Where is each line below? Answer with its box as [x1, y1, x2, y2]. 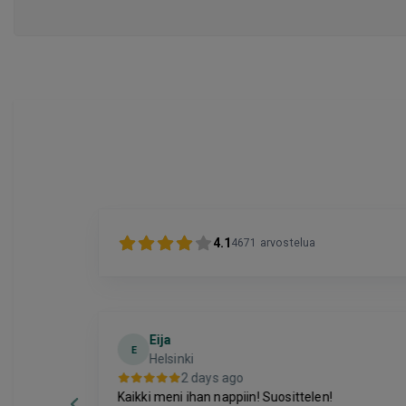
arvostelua [259, 237, 316, 250]
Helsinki [149, 351, 194, 366]
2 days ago [180, 370, 245, 385]
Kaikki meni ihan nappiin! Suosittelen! [117, 389, 333, 404]
